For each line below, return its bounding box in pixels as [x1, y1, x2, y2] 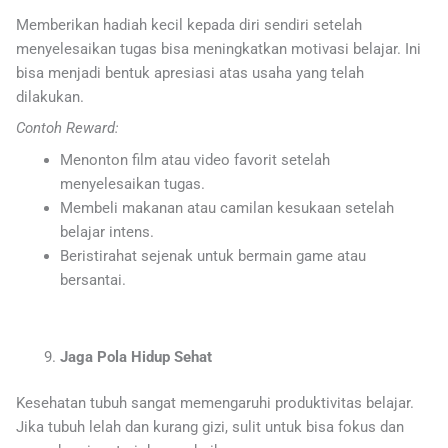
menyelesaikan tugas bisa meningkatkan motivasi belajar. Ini [16, 40, 421, 59]
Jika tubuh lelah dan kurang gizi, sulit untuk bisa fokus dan [16, 417, 404, 436]
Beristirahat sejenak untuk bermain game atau [59, 246, 366, 265]
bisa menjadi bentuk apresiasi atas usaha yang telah [16, 64, 364, 83]
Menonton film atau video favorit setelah [59, 150, 330, 169]
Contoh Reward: [16, 119, 119, 138]
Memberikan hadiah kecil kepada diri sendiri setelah [16, 16, 362, 35]
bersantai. [59, 270, 126, 289]
